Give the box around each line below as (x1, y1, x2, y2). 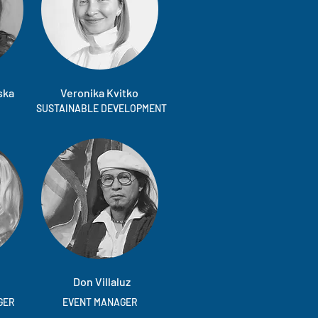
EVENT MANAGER (62, 296, 138, 308)
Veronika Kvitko (60, 86, 138, 99)
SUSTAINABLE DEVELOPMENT (36, 102, 167, 114)
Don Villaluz (72, 275, 131, 288)
